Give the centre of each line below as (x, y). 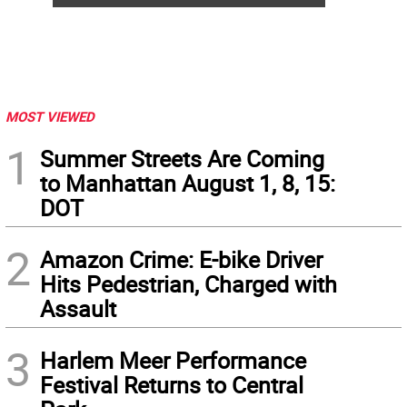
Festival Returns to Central (172, 385)
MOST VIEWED (50, 116)
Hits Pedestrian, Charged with (189, 284)
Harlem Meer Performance (173, 360)
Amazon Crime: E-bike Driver (181, 259)
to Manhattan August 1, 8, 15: (188, 183)
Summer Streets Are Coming (182, 159)
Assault (78, 308)
